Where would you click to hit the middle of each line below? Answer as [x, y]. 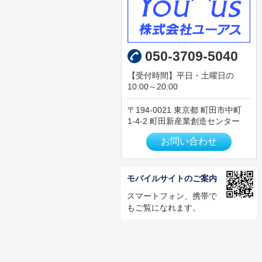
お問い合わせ [189, 142]
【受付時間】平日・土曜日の [180, 76]
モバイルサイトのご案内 [172, 179]
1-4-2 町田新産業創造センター [183, 121]
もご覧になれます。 [163, 208]
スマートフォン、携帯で [172, 196]
